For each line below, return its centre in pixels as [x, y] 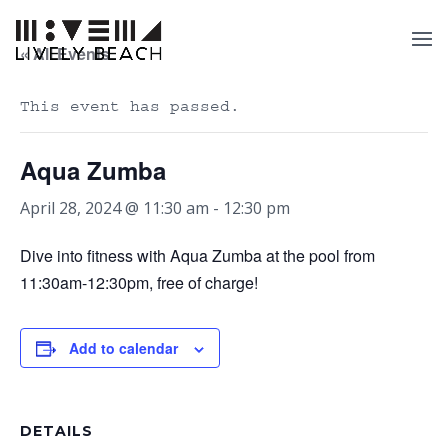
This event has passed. [130, 106]
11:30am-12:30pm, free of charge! [139, 282]
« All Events [65, 53]
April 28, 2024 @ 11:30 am [114, 208]
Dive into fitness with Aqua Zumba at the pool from [197, 255]
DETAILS [56, 431]
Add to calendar [123, 348]
